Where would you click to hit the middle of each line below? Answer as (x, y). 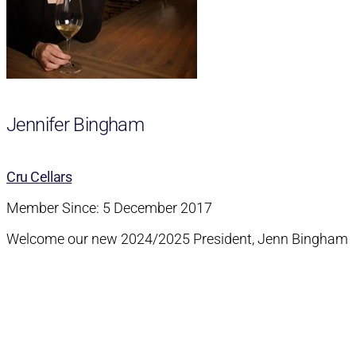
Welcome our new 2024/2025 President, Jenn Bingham (177, 238)
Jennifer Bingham (75, 125)
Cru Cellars (39, 176)
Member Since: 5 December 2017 (109, 207)
